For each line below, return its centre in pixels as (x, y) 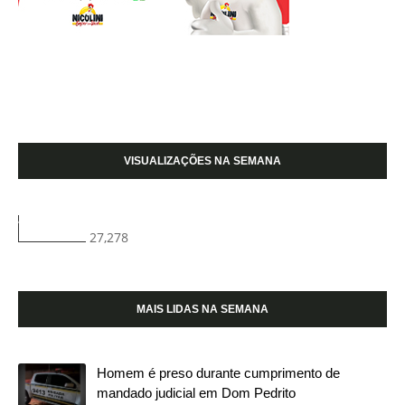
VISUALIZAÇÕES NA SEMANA (202, 160)
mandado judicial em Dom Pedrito (196, 392)
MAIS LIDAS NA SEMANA (202, 309)
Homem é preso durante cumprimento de (218, 372)
